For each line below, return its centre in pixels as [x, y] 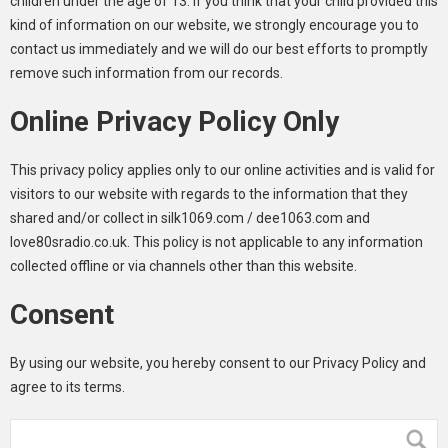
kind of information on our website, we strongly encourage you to [214, 25]
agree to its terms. [67, 387]
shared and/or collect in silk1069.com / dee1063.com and [190, 218]
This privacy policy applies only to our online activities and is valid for [222, 170]
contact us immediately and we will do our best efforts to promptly [219, 49]
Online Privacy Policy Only [174, 121]
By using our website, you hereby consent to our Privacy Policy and [218, 363]
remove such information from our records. [146, 73]
